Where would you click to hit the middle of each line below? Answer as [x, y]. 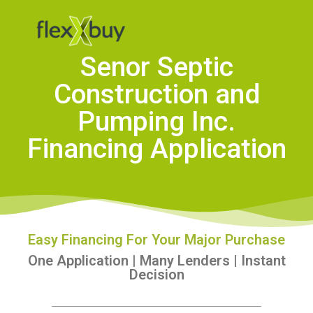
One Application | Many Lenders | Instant [156, 260]
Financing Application [156, 148]
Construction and [156, 94]
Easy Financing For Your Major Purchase [156, 239]
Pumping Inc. [156, 121]
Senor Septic [156, 67]
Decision [156, 274]
